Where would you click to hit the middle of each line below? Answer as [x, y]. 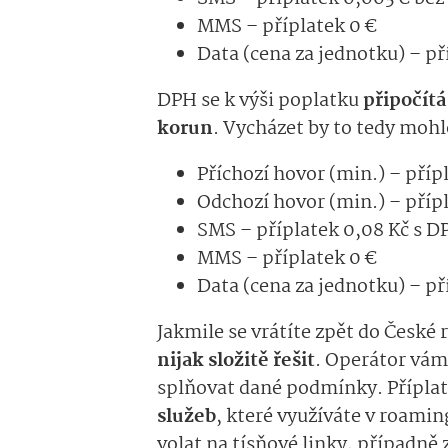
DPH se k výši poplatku [260, 101]
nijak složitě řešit [236, 361]
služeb [186, 417]
